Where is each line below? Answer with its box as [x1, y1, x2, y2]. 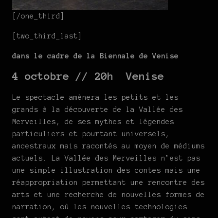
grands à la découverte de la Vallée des [12, 105, 183, 113]
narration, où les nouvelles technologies [12, 202, 187, 211]
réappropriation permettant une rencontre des [12, 178, 205, 186]
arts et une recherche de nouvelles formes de [12, 190, 205, 199]
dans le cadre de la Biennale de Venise [12, 52, 183, 60]
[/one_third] [12, 12, 65, 20]
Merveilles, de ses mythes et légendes [12, 117, 174, 126]
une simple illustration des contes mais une [12, 166, 200, 174]
